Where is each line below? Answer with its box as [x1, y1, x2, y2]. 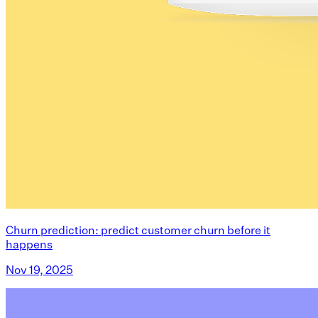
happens [6, 236, 53, 251]
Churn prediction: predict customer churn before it [6, 222, 270, 237]
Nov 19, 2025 [6, 262, 73, 277]
